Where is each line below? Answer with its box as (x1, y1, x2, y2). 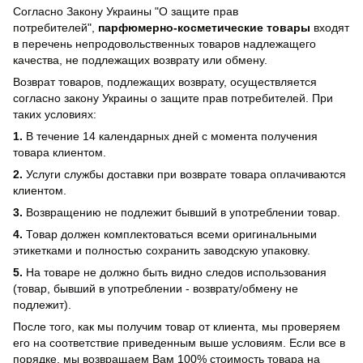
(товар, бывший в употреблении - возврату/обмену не (13, 282, 298, 296)
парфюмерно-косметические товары (98, 21, 310, 35)
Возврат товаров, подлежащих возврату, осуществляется (13, 75, 317, 89)
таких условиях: (13, 108, 96, 122)
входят (310, 21, 349, 35)
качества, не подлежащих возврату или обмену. (13, 53, 267, 67)
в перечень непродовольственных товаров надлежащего (13, 37, 316, 51)
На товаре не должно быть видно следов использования (23, 266, 327, 280)
